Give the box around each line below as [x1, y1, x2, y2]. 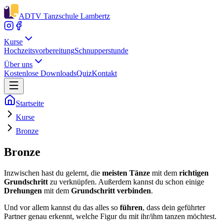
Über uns [4, 60, 33, 69]
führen [120, 203, 143, 212]
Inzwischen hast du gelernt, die [4, 168, 102, 177]
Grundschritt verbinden [71, 186, 151, 195]
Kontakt [92, 69, 117, 77]
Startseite [16, 99, 44, 108]
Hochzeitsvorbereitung [4, 46, 74, 55]
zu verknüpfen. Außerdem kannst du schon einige [48, 177, 204, 186]
